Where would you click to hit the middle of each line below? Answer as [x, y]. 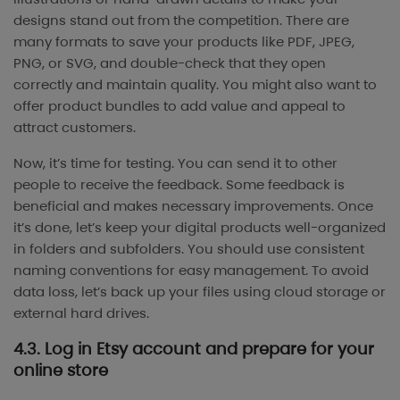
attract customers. [76, 128]
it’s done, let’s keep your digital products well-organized [200, 228]
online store [61, 371]
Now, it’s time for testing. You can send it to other [175, 163]
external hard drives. [81, 313]
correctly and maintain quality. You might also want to [195, 85]
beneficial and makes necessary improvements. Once [193, 206]
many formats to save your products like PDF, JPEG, [184, 42]
